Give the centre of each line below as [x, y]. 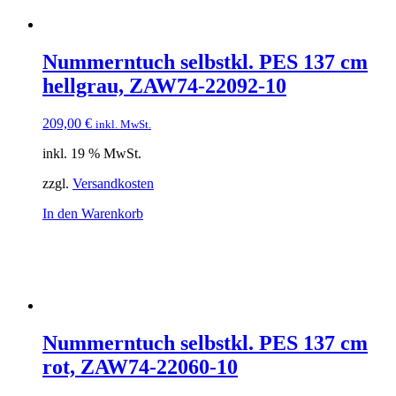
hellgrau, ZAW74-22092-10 [164, 86]
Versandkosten [113, 184]
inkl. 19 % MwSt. [92, 154]
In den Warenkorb [93, 214]
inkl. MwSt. [123, 125]
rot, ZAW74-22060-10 [140, 367]
